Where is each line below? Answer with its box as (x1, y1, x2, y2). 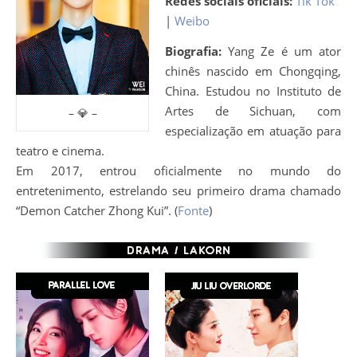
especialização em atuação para (165, 123, 341, 139)
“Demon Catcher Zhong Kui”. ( (16, 202, 178, 218)
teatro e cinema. (16, 143, 104, 159)
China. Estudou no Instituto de (165, 83, 341, 99)
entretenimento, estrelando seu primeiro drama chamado (16, 182, 341, 198)
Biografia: (165, 43, 229, 59)
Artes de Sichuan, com (165, 103, 341, 119)
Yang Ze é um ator (228, 43, 342, 59)
